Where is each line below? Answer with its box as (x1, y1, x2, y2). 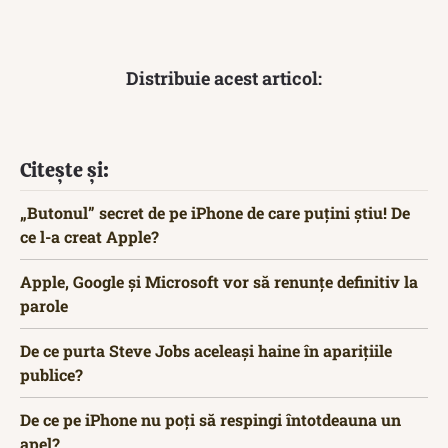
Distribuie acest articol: (126, 65, 322, 90)
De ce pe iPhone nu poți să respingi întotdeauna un (20, 408, 401, 430)
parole (20, 294, 68, 316)
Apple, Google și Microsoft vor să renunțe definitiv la (20, 270, 418, 292)
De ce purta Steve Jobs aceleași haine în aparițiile (20, 339, 392, 361)
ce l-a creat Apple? (20, 225, 159, 247)
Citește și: (20, 156, 109, 183)
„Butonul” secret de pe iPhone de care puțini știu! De (20, 201, 410, 223)
